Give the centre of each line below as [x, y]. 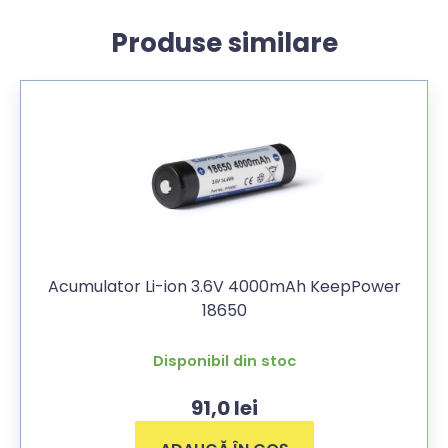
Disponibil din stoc [224, 361]
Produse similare [224, 43]
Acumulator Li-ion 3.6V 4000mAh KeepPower [224, 287]
